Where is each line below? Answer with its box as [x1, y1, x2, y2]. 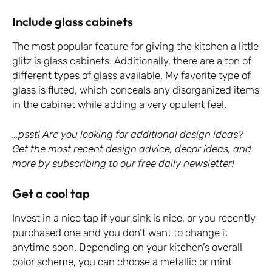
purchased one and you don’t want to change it [12, 226, 228, 239]
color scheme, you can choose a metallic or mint [12, 255, 232, 268]
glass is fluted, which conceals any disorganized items [12, 83, 259, 96]
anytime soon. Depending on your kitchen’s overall [12, 240, 242, 253]
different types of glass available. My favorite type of [12, 69, 251, 81]
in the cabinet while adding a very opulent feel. [12, 98, 226, 110]
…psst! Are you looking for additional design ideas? [12, 128, 243, 141]
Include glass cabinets [12, 13, 133, 29]
